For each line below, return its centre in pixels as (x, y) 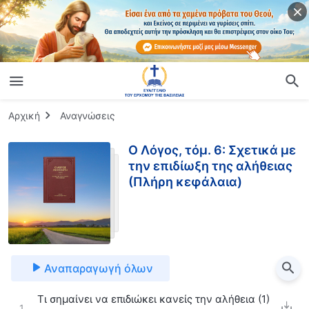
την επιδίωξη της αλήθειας (211, 166)
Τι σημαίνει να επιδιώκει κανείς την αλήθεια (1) (153, 299)
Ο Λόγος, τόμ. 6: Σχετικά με (212, 150)
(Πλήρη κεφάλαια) (186, 181)
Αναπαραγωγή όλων (99, 268)
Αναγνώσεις (88, 115)
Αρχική (24, 115)
